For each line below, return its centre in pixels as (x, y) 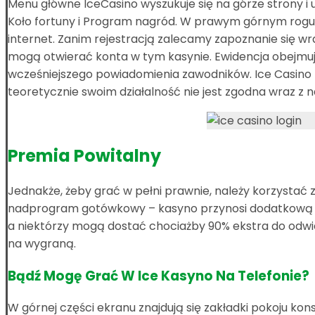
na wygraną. (42, 244)
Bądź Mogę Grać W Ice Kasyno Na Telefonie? (159, 276)
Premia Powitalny (84, 156)
